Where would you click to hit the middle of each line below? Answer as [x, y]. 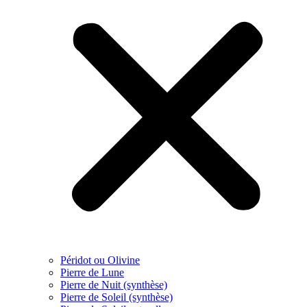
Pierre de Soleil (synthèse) [116, 297]
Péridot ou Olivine [100, 260]
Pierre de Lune [92, 272]
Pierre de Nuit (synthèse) [114, 284]
